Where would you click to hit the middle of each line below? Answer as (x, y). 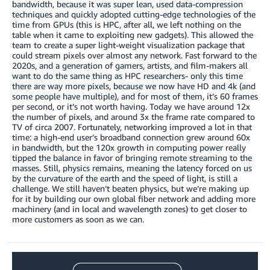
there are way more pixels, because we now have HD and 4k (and (134, 86)
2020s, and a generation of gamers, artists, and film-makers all (130, 65)
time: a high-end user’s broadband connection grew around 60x (131, 137)
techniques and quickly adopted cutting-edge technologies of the (134, 14)
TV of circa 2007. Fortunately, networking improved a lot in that (132, 127)
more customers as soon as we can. (78, 219)
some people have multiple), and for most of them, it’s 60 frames (135, 96)
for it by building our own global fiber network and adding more (134, 198)
